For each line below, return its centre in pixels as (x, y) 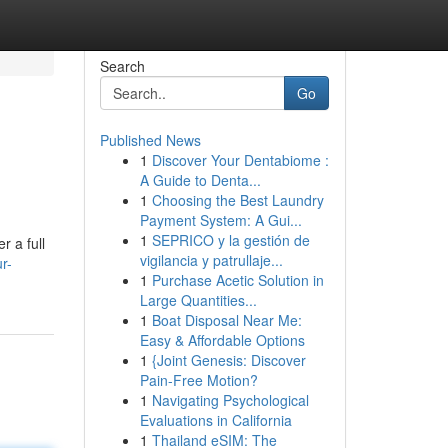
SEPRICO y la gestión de (230, 240)
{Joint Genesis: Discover (228, 360)
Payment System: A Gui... (220, 220)
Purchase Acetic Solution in (237, 280)
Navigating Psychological (230, 400)
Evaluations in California (215, 420)
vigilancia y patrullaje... (211, 260)
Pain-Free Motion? (198, 380)
